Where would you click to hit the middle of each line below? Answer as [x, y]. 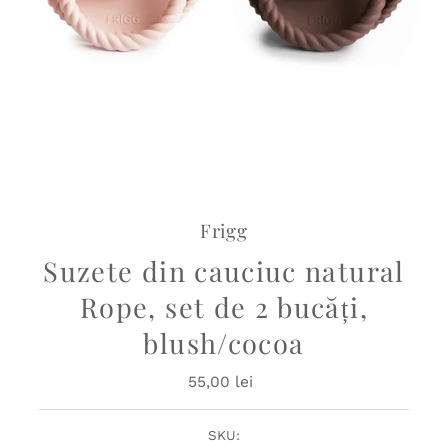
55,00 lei [220, 382]
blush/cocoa [224, 343]
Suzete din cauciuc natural [224, 271]
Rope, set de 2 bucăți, [224, 307]
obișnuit [256, 403]
